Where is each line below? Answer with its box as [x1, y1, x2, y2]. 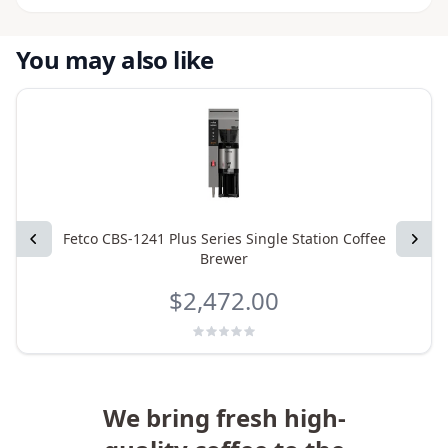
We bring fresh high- [102, 401, 346, 434]
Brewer [200, 249, 248, 268]
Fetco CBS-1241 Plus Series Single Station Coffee [62, 229, 386, 248]
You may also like [16, 43, 214, 76]
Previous [33, 229, 99, 251]
